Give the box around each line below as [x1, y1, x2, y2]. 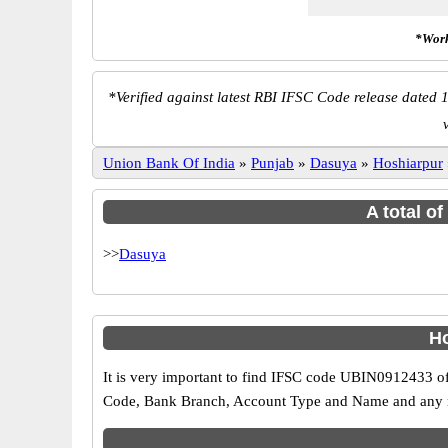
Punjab [251, 155, 294, 171]
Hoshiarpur [373, 155, 443, 171]
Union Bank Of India [103, 155, 235, 171]
